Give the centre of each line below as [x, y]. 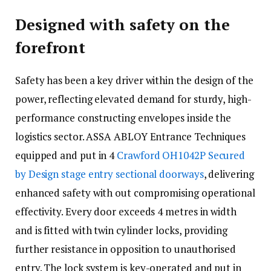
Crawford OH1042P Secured [181, 155]
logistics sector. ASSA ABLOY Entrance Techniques [130, 136]
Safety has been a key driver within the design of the [134, 80]
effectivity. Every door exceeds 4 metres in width [126, 211]
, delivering [229, 174]
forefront [51, 47]
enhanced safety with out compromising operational [135, 192]
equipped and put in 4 [66, 155]
